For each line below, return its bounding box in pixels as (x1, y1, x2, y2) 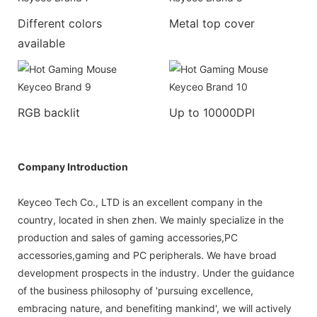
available (18, 35, 65, 50)
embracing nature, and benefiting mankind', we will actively (18, 301, 292, 314)
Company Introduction (18, 160, 128, 173)
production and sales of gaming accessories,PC (18, 231, 238, 243)
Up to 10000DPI (169, 105, 255, 120)
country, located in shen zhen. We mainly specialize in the (18, 213, 284, 226)
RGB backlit (18, 105, 80, 120)
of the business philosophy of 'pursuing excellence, (18, 284, 253, 296)
